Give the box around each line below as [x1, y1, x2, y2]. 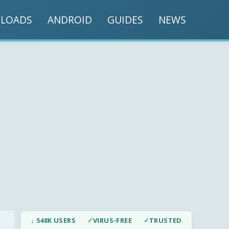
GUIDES [107, 12, 143, 27]
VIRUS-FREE [93, 216, 132, 225]
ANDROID [48, 12, 92, 27]
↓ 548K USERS [31, 216, 76, 225]
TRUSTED [149, 216, 182, 225]
